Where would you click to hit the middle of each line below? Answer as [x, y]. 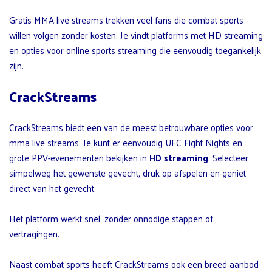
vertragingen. [34, 233]
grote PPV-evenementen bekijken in [79, 157]
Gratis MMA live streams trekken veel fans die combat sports [126, 19]
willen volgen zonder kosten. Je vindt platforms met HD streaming [136, 35]
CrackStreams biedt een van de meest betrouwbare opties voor [131, 127]
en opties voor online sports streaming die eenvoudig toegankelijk [135, 50]
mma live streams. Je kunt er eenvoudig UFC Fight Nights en [126, 142]
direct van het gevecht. [53, 188]
